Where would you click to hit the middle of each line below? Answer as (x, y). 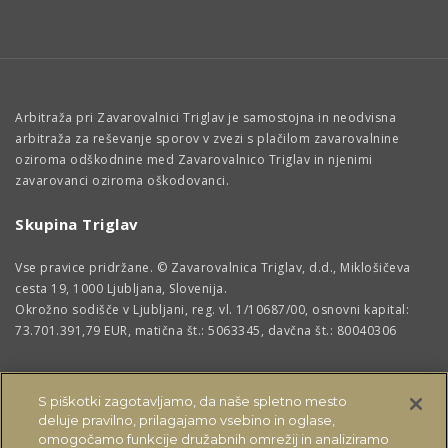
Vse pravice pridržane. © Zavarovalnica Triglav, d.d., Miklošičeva (213, 268)
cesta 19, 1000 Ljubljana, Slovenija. (121, 289)
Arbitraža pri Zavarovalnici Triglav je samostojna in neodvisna (205, 118)
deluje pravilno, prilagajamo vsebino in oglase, (187, 420)
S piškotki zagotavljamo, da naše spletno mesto (193, 401)
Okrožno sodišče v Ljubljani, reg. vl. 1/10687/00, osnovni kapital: (212, 310)
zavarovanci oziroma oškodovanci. (122, 181)
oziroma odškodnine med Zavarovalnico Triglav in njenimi (194, 160)
